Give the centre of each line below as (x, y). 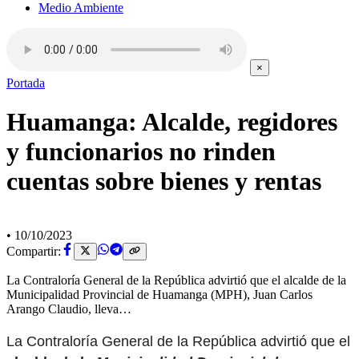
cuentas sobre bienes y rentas (164, 182)
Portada (26, 83)
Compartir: (34, 252)
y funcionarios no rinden (141, 152)
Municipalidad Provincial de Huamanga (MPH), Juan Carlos (159, 295)
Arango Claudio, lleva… (69, 309)
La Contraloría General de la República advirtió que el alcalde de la (176, 280)
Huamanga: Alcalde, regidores (172, 122)
